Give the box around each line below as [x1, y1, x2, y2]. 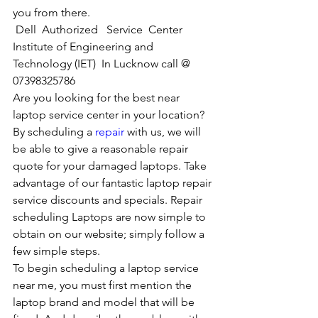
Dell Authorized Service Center [16, 23, 188, 37]
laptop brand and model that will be [13, 295, 197, 309]
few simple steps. [13, 244, 103, 258]
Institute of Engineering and [13, 40, 156, 54]
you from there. [13, 6, 93, 20]
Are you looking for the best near [13, 91, 182, 105]
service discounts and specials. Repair [13, 193, 205, 207]
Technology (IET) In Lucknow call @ [13, 57, 193, 71]
